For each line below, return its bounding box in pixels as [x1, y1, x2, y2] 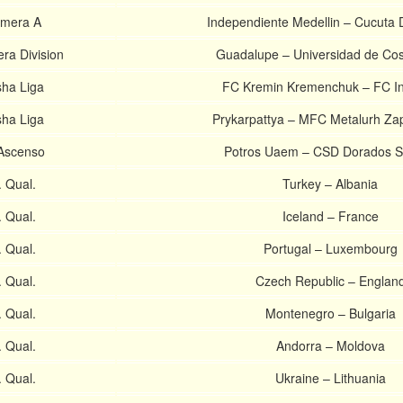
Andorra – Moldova [275, 336, 385, 354]
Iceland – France [282, 207, 379, 225]
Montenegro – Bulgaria [264, 304, 396, 322]
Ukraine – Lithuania [274, 369, 386, 387]
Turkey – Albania [282, 175, 378, 193]
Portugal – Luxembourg [263, 239, 398, 257]
